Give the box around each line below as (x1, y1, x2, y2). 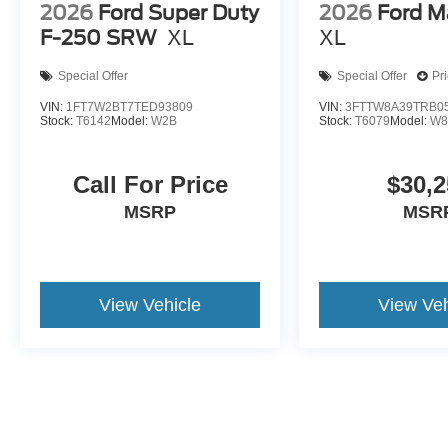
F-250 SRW (40, 25, 157, 50)
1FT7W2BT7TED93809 (66, 99, 193, 114)
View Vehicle (99, 294, 202, 315)
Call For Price (72, 170, 228, 198)
